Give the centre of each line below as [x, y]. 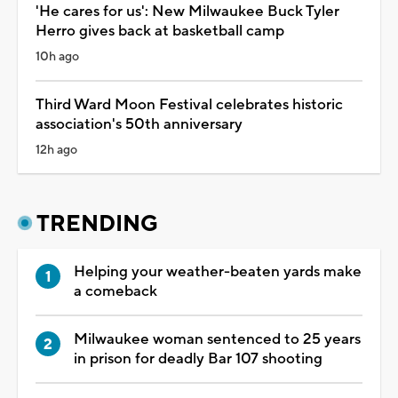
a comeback [115, 291]
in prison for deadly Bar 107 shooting [198, 358]
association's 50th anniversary [139, 124]
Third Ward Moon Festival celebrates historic [189, 104]
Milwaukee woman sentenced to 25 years [217, 339]
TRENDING [97, 223]
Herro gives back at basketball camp [160, 31]
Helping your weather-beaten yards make [218, 271]
